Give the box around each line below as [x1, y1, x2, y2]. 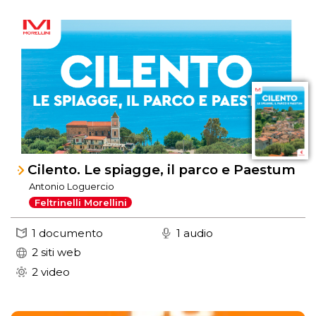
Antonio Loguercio [29, 181, 115, 193]
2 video [32, 265, 70, 279]
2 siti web [32, 245, 81, 259]
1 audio [176, 226, 214, 240]
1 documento [32, 226, 103, 240]
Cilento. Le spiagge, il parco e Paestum [28, 161, 296, 178]
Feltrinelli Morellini [34, 197, 127, 208]
